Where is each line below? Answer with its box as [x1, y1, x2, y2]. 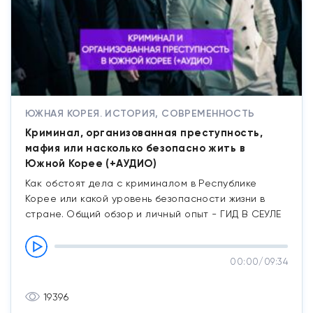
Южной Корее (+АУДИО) [25, 156, 156, 170]
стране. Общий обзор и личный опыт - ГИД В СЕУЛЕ [25, 208, 282, 219]
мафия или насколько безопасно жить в [25, 141, 246, 154]
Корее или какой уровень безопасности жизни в [25, 192, 265, 204]
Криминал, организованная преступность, [25, 126, 263, 139]
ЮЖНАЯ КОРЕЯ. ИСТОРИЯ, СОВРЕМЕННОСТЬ [25, 107, 255, 119]
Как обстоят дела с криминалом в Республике [25, 177, 257, 189]
